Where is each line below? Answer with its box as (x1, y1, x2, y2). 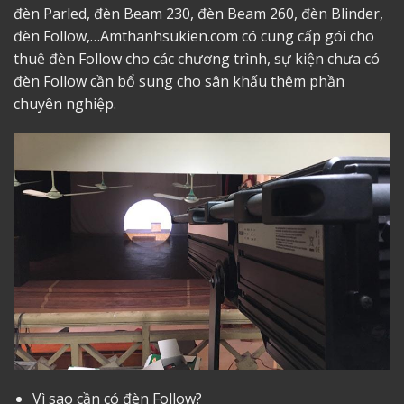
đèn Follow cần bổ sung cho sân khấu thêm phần (14, 70, 344, 91)
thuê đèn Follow (14, 48, 122, 69)
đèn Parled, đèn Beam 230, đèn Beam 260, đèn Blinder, (14, 3, 383, 23)
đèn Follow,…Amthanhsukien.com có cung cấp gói (14, 25, 350, 46)
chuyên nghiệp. (14, 93, 116, 114)
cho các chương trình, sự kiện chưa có (122, 48, 380, 69)
